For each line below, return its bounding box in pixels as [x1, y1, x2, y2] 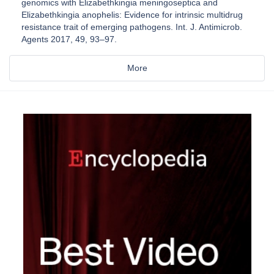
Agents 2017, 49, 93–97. [21, 34, 117, 44]
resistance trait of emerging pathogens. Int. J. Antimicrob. [21, 21, 242, 32]
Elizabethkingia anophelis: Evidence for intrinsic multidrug [21, 9, 243, 20]
